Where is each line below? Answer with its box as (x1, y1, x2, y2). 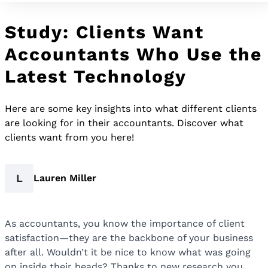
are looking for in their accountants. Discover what (5, 117, 243, 129)
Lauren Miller (33, 172, 96, 184)
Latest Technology (5, 66, 187, 87)
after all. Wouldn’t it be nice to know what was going (5, 246, 251, 258)
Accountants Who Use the (5, 44, 262, 65)
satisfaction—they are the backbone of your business (5, 232, 253, 244)
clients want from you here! (5, 132, 134, 144)
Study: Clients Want (5, 22, 204, 43)
